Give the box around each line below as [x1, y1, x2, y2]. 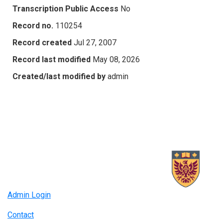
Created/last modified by [12, 71, 106, 81]
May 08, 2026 [93, 54, 140, 64]
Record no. [12, 20, 53, 30]
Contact [7, 210, 34, 220]
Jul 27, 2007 [74, 37, 116, 47]
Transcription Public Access [12, 3, 118, 13]
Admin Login [7, 190, 51, 200]
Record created [12, 37, 72, 47]
